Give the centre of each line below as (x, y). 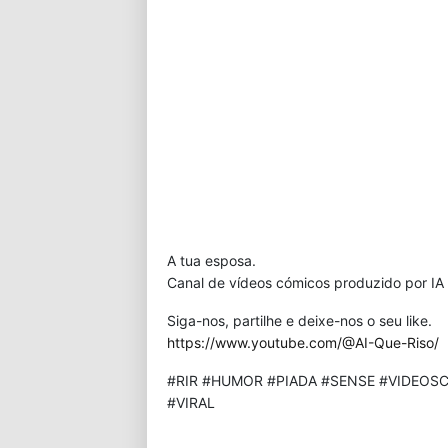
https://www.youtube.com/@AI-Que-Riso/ (303, 342)
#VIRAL (191, 402)
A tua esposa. (211, 260)
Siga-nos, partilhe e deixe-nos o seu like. (299, 320)
